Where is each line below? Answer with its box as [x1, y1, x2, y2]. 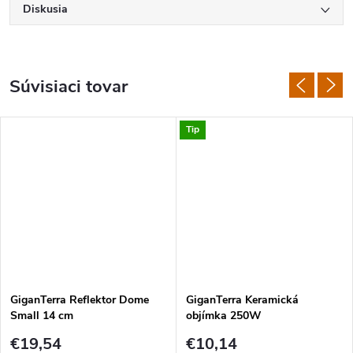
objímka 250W [186, 308, 262, 324]
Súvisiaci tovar [9, 74, 128, 98]
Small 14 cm [10, 308, 73, 324]
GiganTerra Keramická [186, 292, 299, 308]
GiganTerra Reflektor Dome [10, 292, 149, 308]
